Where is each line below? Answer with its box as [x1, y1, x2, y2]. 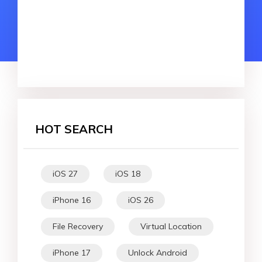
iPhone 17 [53, 247, 91, 258]
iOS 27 [53, 168, 78, 180]
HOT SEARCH [35, 122, 113, 137]
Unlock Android [128, 247, 187, 258]
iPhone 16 [53, 195, 91, 206]
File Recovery [53, 221, 103, 232]
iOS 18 [115, 168, 140, 180]
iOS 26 [128, 195, 153, 206]
